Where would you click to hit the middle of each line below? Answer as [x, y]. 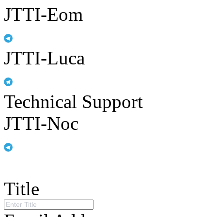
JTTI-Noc [41, 123]
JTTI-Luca [44, 58]
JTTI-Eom [43, 14]
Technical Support [73, 101]
